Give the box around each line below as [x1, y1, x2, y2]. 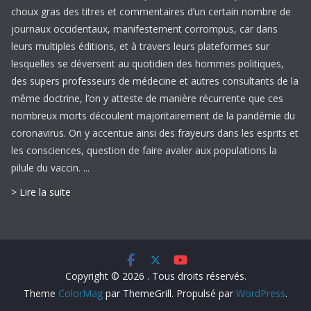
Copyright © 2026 [65, 269, 147, 283]
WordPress [236, 287, 285, 301]
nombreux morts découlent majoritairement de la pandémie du [11, 109, 295, 123]
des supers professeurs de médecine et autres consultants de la [11, 74, 299, 88]
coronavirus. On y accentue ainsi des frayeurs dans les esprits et [11, 126, 299, 140]
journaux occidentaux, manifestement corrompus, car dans [11, 22, 278, 36]
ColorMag [58, 287, 103, 301]
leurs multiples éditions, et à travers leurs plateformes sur [11, 40, 269, 53]
